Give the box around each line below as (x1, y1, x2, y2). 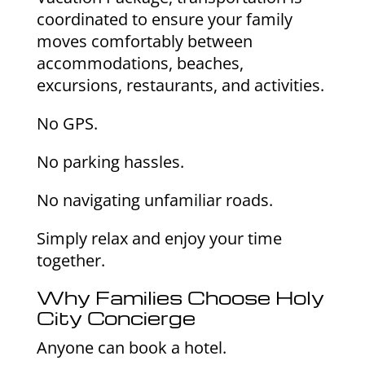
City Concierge (36, 306, 196, 331)
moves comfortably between (36, 30, 253, 53)
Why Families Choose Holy (36, 285, 324, 310)
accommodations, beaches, (36, 52, 244, 75)
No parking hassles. (36, 151, 184, 174)
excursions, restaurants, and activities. (36, 74, 324, 97)
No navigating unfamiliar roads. (36, 189, 273, 212)
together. (36, 249, 105, 272)
